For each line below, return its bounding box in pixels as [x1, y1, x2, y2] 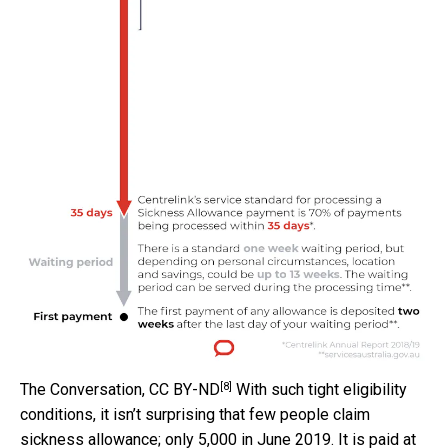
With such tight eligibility [232, 380, 407, 400]
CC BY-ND [149, 380, 220, 400]
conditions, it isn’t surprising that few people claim [20, 405, 370, 425]
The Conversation [20, 380, 142, 400]
